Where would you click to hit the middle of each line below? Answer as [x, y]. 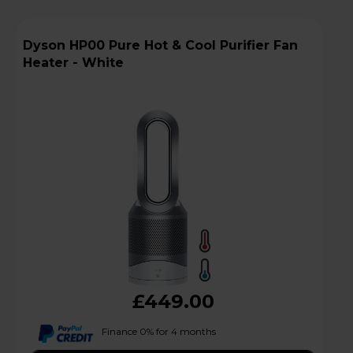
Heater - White [73, 63]
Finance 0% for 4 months [159, 331]
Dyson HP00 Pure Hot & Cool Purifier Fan [46, 45]
